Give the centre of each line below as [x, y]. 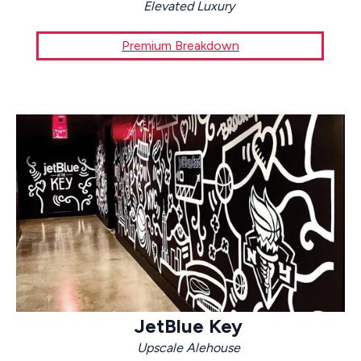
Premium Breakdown [180, 46]
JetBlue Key [189, 326]
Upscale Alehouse [189, 347]
